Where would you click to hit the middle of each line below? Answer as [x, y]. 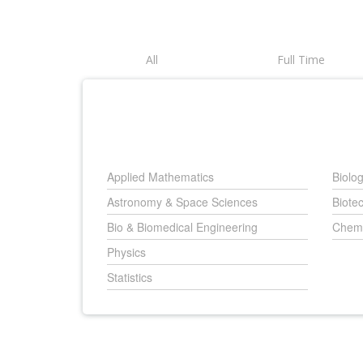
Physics [126, 252]
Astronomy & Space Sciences [182, 202]
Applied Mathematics [160, 177]
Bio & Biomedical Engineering [182, 227]
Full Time [301, 60]
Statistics [130, 277]
